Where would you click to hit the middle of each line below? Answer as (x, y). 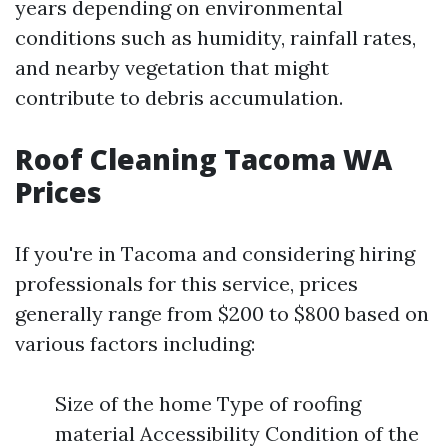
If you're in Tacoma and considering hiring (215, 254)
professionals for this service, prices (186, 284)
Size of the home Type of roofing (208, 404)
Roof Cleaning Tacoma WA (203, 159)
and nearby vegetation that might (172, 68)
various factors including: (135, 344)
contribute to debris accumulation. (179, 98)
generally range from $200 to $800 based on (222, 314)
